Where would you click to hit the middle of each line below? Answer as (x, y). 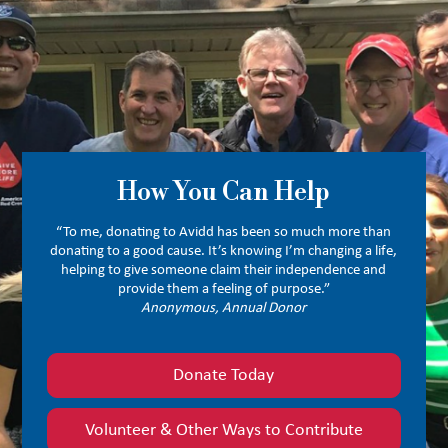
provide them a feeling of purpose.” (223, 289)
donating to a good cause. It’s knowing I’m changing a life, (224, 251)
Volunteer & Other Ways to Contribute (223, 430)
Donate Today (224, 375)
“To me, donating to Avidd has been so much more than (224, 232)
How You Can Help (224, 192)
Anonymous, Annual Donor (224, 308)
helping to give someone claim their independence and (224, 270)
